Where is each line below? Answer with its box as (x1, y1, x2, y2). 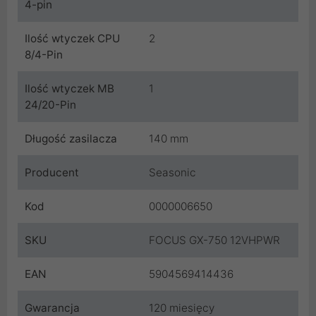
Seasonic (149, 165, 196, 179)
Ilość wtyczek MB (25, 81, 114, 95)
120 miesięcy (149, 300, 214, 315)
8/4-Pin (25, 47, 63, 61)
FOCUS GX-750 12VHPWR (149, 233, 280, 247)
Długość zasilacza (25, 131, 117, 145)
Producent (25, 165, 79, 179)
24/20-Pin (25, 97, 76, 111)
